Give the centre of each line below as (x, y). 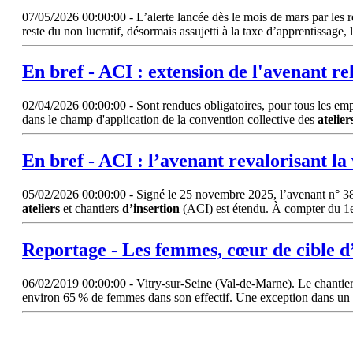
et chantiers (91, 209)
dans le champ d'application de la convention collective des (170, 120)
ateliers (41, 209)
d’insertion (151, 209)
